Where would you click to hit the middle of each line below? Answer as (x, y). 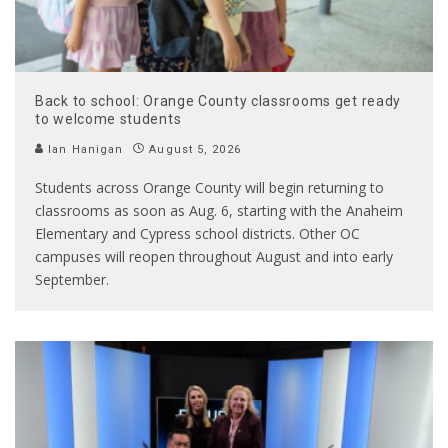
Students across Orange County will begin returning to (209, 187)
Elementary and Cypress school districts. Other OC (197, 233)
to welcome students (108, 118)
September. (74, 279)
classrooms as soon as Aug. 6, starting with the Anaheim (219, 210)
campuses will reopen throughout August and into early (214, 256)
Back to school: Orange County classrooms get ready (218, 100)
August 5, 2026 (195, 149)
